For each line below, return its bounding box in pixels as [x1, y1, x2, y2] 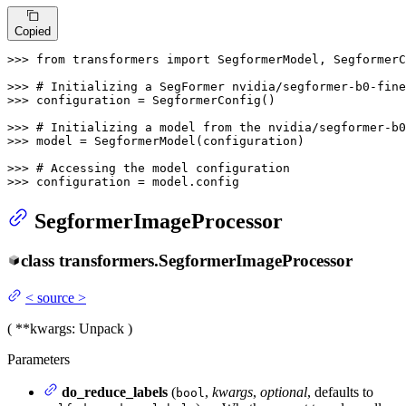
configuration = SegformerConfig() [36, 92, 275, 107]
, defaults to [307, 384, 373, 401]
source [37, 290, 74, 306]
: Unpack [72, 321, 124, 337]
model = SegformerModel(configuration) [36, 133, 304, 148]
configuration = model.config [36, 174, 239, 188]
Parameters [7, 352, 70, 368]
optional [260, 384, 307, 401]
